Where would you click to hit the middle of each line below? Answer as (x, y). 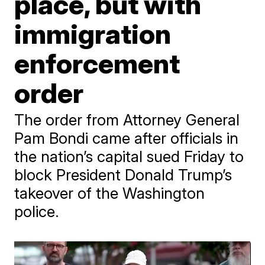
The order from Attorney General (127, 120)
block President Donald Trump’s (123, 175)
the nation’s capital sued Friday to (129, 156)
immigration (93, 34)
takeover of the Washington (110, 193)
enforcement (97, 63)
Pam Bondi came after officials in (127, 138)
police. (37, 211)
